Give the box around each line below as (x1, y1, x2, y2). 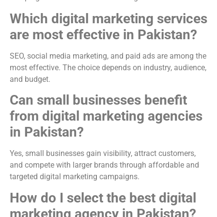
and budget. (10, 74, 50, 84)
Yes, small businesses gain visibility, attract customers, (10, 149, 196, 158)
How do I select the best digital (10, 189, 196, 206)
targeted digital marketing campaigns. (10, 172, 139, 182)
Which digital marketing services (10, 10, 207, 27)
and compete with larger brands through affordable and (10, 160, 199, 170)
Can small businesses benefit (10, 92, 187, 108)
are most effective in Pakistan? (10, 26, 197, 43)
